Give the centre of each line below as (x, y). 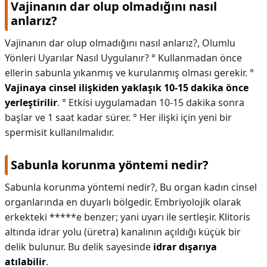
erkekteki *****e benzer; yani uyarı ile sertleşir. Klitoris (128, 217)
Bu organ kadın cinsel (208, 187)
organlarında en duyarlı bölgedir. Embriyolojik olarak (123, 202)
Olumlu (219, 43)
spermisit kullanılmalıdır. (59, 132)
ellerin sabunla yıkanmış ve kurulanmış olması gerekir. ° (129, 73)
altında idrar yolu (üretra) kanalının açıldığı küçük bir (123, 232)
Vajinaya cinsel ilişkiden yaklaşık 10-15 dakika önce (127, 88)
